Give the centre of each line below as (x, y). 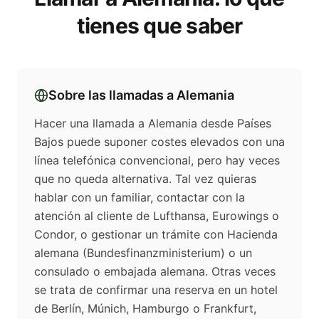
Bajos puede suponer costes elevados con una (159, 142)
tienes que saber (159, 26)
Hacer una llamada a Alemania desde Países (153, 124)
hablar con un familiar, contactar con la (140, 198)
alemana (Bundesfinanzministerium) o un (143, 253)
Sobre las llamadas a (113, 95)
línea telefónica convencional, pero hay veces (157, 161)
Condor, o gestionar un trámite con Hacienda (156, 235)
